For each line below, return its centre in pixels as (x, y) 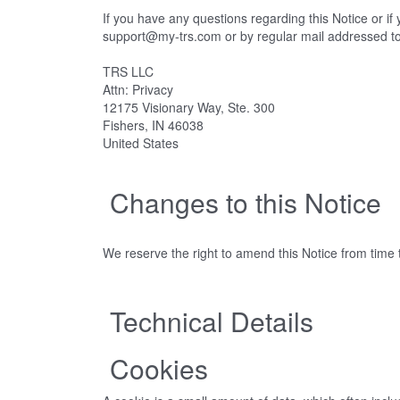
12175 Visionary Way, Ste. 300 (188, 107)
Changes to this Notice (249, 202)
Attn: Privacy (137, 89)
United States (142, 143)
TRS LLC (129, 71)
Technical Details (215, 321)
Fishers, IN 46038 (153, 125)
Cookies (158, 368)
